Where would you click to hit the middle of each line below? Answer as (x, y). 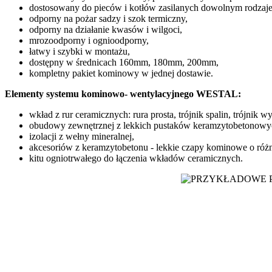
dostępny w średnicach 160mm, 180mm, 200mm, (124, 63)
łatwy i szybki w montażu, (81, 52)
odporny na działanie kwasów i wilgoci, (106, 30)
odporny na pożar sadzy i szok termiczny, (108, 19)
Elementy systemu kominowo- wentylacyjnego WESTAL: (123, 94)
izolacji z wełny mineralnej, (82, 137)
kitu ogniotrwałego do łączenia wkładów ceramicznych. (136, 158)
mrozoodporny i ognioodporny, (89, 41)
